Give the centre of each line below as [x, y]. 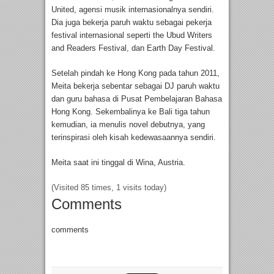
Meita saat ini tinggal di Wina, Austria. [118, 162]
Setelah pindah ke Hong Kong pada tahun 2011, [135, 73]
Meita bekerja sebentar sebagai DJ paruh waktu [135, 86]
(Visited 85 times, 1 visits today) [109, 187]
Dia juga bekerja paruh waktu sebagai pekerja [131, 22]
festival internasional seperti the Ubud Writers [132, 35]
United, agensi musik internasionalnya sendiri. [133, 9]
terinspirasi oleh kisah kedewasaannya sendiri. [134, 137]
